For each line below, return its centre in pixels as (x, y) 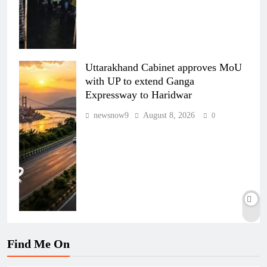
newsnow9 (111, 116)
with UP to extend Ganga (140, 81)
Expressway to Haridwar (139, 95)
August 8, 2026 (169, 116)
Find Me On (38, 243)
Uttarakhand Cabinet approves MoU (164, 68)
